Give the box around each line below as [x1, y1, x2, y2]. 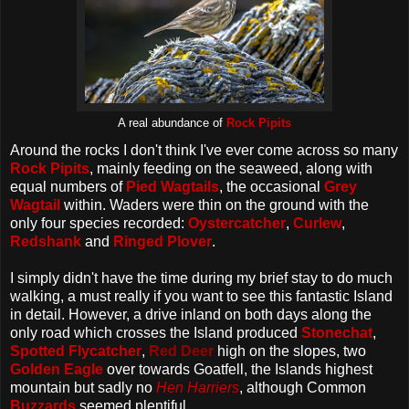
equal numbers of [10, 178, 126, 194]
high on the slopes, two [214, 342, 366, 359]
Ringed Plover [113, 233, 212, 249]
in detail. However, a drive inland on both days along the [10, 306, 372, 322]
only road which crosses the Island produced [10, 324, 301, 341]
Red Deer [149, 342, 214, 359]
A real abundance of [118, 115, 226, 130]
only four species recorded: [10, 215, 188, 231]
